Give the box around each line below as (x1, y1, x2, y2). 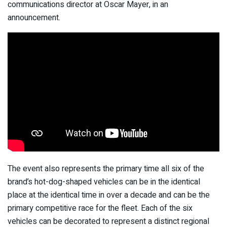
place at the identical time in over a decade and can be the (8, 188, 210, 201)
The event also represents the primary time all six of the (8, 162, 204, 175)
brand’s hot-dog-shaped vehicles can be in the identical (8, 175, 200, 188)
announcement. (8, 12, 60, 24)
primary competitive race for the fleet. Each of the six (8, 202, 193, 214)
